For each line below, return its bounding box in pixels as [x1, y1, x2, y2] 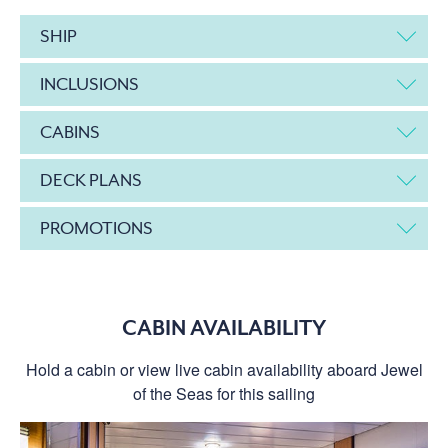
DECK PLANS [40, 169, 142, 190]
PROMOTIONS [40, 217, 153, 238]
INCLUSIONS [40, 73, 139, 94]
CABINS [40, 121, 100, 142]
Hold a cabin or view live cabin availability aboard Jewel [25, 357, 423, 381]
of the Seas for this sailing [133, 381, 315, 405]
